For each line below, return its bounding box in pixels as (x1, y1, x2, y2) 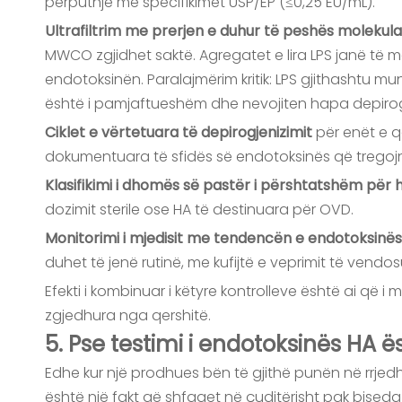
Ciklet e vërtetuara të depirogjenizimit (45, 122, 316, 143)
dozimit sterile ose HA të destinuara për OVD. (45, 199, 354, 220)
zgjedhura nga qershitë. (45, 305, 211, 326)
